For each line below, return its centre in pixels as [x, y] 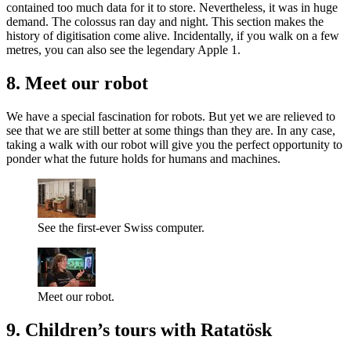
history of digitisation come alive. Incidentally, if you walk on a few [173, 36]
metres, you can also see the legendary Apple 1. [123, 50]
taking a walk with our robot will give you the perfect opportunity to [174, 145]
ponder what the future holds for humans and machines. [143, 159]
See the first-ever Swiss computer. [121, 228]
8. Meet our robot [77, 83]
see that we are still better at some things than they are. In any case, [171, 131]
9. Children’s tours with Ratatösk [139, 329]
